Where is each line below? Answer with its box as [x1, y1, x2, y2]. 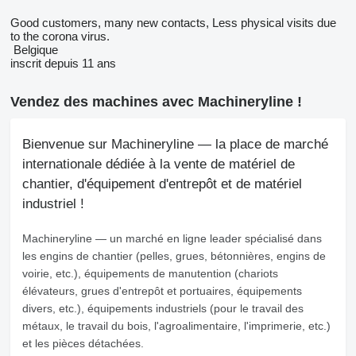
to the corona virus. [10, 29, 110, 43]
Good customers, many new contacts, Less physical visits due [10, 16, 336, 29]
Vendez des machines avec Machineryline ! [10, 94, 302, 110]
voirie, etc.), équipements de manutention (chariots [22, 267, 278, 280]
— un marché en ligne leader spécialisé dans [92, 232, 322, 245]
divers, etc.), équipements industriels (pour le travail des [22, 302, 304, 315]
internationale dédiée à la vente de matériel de [22, 157, 295, 172]
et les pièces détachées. [22, 337, 144, 350]
